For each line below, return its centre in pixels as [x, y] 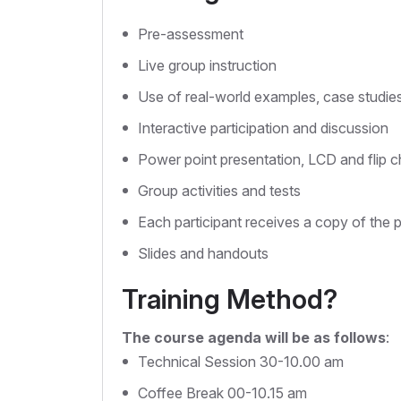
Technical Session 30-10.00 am [241, 362]
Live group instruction [207, 66]
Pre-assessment [191, 34]
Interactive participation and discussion [263, 128]
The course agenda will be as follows [254, 338]
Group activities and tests [219, 191]
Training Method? [230, 299]
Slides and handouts [203, 254]
